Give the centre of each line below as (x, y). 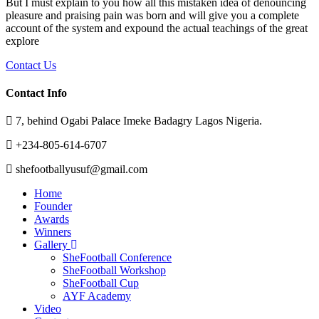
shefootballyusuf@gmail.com (80, 169)
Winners (53, 232)
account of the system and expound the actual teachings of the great (157, 28)
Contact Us (31, 65)
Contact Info (36, 93)
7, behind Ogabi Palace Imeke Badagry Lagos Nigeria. (137, 121)
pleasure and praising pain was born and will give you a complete (152, 15)
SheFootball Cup (101, 283)
